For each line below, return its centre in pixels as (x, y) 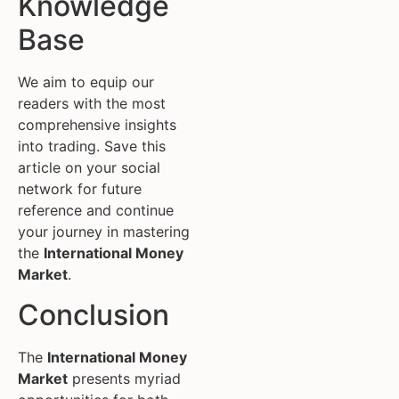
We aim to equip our (86, 82)
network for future (80, 189)
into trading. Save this (92, 147)
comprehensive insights (97, 125)
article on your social (89, 168)
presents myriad (124, 378)
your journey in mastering (104, 232)
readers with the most (92, 104)
